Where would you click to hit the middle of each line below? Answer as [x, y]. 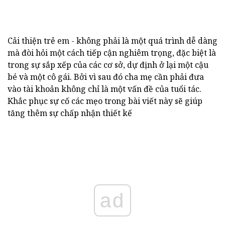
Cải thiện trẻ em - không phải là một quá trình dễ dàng [113, 40]
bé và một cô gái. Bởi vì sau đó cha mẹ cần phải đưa [106, 77]
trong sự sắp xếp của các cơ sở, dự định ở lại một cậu [108, 65]
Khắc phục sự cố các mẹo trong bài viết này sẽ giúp [105, 101]
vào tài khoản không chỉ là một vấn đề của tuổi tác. [104, 89]
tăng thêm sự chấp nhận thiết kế [70, 113]
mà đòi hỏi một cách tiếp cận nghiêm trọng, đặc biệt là [112, 52]
